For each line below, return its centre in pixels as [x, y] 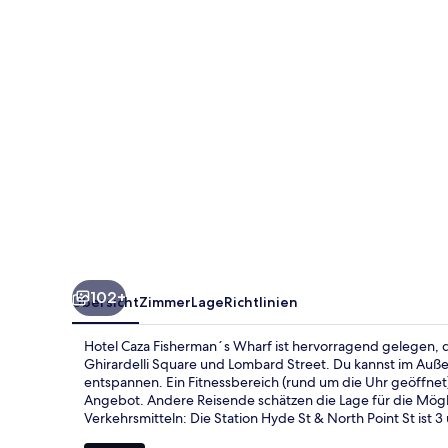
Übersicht [105, 301]
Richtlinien [261, 301]
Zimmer [165, 301]
